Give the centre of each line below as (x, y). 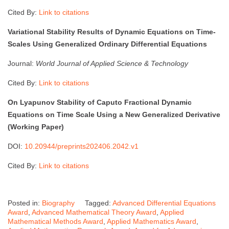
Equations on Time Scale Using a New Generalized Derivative (114, 114)
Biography (58, 203)
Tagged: (99, 203)
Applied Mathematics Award (152, 221)
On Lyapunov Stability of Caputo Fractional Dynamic (100, 102)
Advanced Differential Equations (164, 203)
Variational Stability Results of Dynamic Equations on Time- (112, 31)
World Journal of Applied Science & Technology (112, 63)
